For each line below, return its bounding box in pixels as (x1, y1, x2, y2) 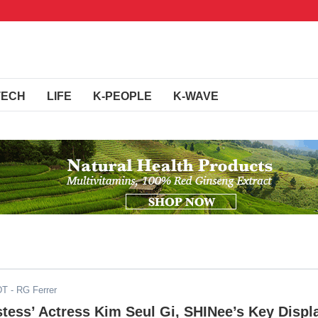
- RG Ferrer (8, 285, 57, 295)
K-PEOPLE (93, 90, 152, 102)
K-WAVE (173, 90, 219, 102)
